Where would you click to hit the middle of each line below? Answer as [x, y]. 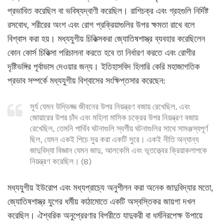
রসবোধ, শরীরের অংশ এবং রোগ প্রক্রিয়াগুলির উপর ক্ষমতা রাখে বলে [101, 25]
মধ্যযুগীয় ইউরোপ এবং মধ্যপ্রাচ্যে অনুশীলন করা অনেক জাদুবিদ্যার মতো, [110, 187]
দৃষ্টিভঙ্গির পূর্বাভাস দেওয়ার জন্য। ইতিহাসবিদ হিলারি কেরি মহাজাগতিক [104, 66]
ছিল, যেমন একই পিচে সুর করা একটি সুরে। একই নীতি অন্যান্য [114, 140]
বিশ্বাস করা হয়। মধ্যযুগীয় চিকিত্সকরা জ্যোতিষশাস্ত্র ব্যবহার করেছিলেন [106, 39]
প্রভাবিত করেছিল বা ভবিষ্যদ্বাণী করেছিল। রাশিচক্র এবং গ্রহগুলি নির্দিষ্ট [108, 11]
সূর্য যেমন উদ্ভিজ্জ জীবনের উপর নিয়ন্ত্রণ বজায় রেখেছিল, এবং [110, 107]
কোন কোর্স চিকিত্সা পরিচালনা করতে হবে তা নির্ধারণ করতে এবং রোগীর [101, 53]
